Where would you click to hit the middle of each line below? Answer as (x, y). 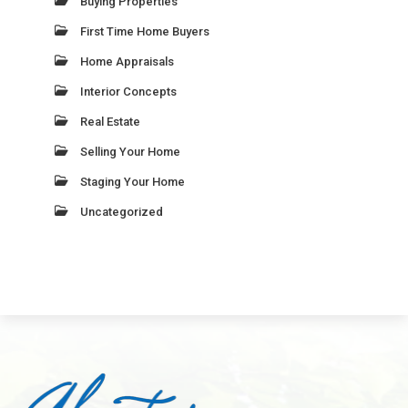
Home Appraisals (127, 62)
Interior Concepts (129, 92)
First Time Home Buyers (145, 32)
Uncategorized (122, 212)
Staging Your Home (133, 182)
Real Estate (111, 122)
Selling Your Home (131, 152)
